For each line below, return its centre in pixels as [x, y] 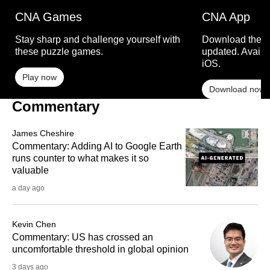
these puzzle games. [59, 52]
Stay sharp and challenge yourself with [98, 40]
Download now [237, 89]
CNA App [226, 17]
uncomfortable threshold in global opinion [100, 250]
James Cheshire [43, 133]
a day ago [28, 188]
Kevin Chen [34, 224]
